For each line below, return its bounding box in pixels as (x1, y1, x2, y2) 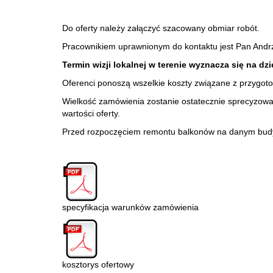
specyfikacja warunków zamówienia (62, 202, 199, 212)
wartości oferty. (62, 108, 120, 118)
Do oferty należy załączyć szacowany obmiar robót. (62, 23, 260, 33)
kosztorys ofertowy (62, 260, 134, 269)
